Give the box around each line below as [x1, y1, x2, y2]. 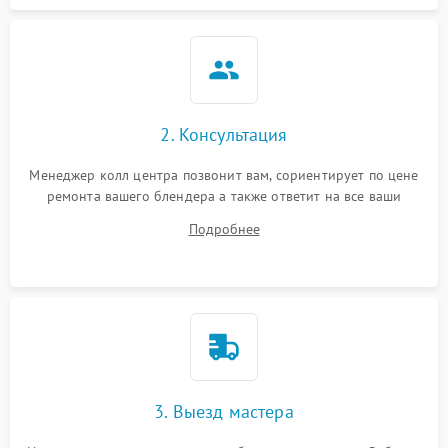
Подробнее [188, 220, 260, 238]
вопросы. [195, 208, 253, 226]
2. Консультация [160, 123, 288, 146]
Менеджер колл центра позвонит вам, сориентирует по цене [29, 166, 419, 184]
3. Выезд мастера [154, 400, 294, 423]
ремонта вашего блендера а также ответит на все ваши [46, 187, 402, 205]
